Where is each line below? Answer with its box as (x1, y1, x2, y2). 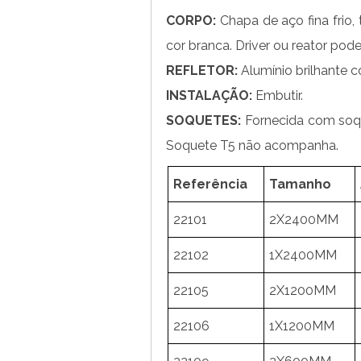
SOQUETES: (166, 112, 241, 128)
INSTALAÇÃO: (166, 87, 252, 103)
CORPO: (166, 12, 216, 28)
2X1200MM (269, 282, 336, 298)
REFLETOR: (166, 62, 238, 78)
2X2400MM (269, 211, 338, 227)
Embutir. (252, 87, 303, 103)
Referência (173, 176, 247, 192)
